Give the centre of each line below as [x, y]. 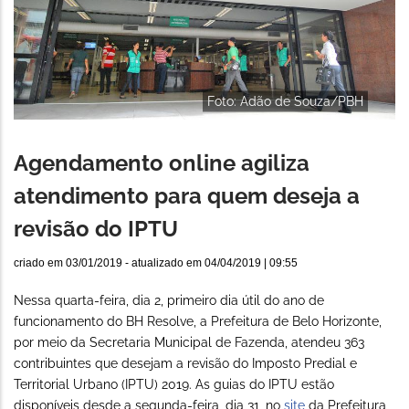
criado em [40, 263]
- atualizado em [163, 263]
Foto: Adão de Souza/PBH [285, 101]
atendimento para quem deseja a [187, 196]
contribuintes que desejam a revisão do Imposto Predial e [185, 364]
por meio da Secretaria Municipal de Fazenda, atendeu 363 [189, 343]
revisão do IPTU [96, 229]
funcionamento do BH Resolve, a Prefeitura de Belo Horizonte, [198, 322]
